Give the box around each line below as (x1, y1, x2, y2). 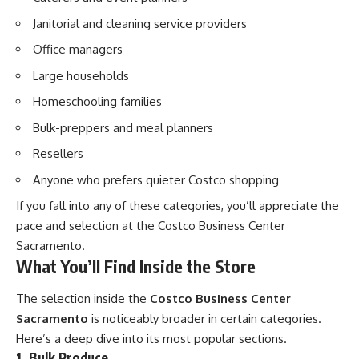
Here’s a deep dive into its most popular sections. (16, 330, 287, 346)
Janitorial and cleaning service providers (33, 15, 247, 31)
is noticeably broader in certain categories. (88, 310, 321, 326)
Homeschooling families (33, 94, 162, 110)
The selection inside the (16, 290, 150, 306)
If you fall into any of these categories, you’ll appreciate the (16, 198, 339, 214)
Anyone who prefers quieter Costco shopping (33, 171, 279, 188)
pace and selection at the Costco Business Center (16, 218, 285, 234)
